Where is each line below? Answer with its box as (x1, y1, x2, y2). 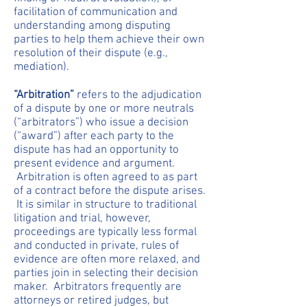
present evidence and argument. (14, 157, 175, 171)
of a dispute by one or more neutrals (14, 102, 194, 116)
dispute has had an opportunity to (14, 143, 179, 157)
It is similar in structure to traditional (14, 198, 197, 212)
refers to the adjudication (74, 88, 201, 102)
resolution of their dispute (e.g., (14, 47, 168, 60)
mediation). (14, 60, 69, 74)
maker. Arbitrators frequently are (14, 280, 182, 294)
